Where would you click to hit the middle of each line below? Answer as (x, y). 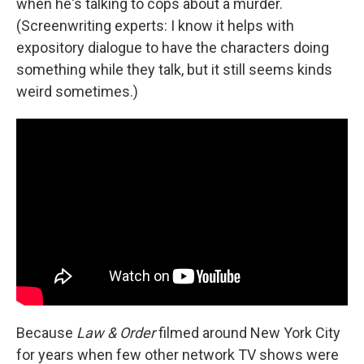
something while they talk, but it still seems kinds (174, 69)
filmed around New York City (248, 332)
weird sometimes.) (77, 91)
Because (46, 332)
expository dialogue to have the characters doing (173, 48)
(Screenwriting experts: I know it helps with (155, 26)
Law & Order (116, 332)
